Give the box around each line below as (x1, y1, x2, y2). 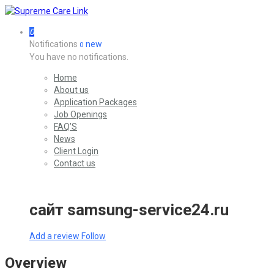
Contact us (54, 158, 95, 168)
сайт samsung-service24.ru (29, 201, 229, 220)
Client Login (54, 146, 98, 156)
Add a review (29, 231, 81, 241)
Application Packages (54, 97, 137, 107)
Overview (5, 254, 67, 272)
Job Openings (54, 109, 107, 119)
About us (54, 85, 89, 95)
